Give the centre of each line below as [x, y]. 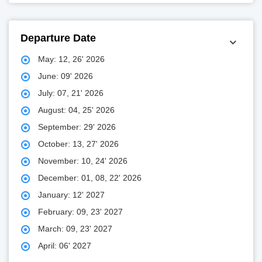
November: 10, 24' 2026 [83, 161]
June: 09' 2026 [65, 76]
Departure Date [58, 38]
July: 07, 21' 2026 [71, 93]
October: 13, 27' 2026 [78, 144]
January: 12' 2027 [71, 195]
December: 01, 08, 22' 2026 [90, 178]
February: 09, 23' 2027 [80, 212]
